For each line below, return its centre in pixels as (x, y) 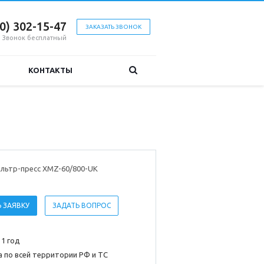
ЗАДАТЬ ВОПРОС (82, 206)
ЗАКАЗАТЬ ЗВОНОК (113, 27)
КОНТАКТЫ (50, 70)
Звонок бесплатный (34, 38)
